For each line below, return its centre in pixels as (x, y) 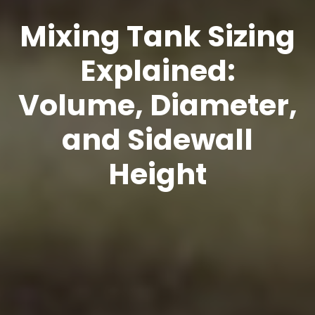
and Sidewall (157, 139)
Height (157, 174)
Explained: (157, 70)
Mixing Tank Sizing (157, 36)
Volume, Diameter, (157, 105)
